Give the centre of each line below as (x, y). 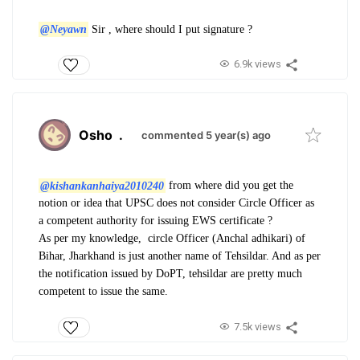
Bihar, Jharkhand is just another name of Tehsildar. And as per (180, 256)
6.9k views (257, 64)
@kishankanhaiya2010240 (102, 186)
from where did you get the (229, 186)
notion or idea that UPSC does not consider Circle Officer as (176, 203)
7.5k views (257, 326)
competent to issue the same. (105, 292)
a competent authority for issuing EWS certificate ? (157, 221)
